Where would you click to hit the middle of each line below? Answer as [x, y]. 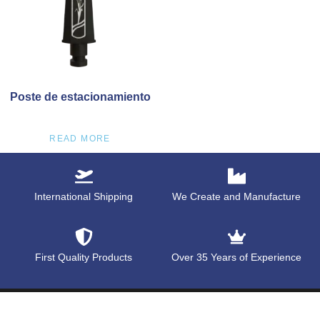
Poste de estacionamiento [80, 96]
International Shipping [84, 196]
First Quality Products [84, 257]
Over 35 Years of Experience [236, 257]
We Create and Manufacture [236, 196]
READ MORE [80, 138]
